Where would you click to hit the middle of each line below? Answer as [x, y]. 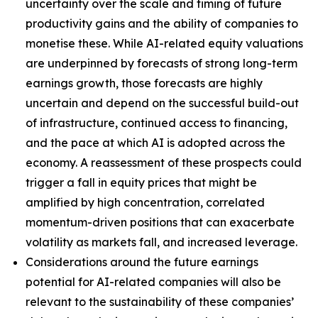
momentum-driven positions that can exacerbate [160, 222]
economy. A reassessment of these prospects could [164, 163]
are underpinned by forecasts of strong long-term [161, 63]
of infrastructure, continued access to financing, [157, 123]
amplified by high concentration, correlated [145, 202]
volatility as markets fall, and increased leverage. [161, 242]
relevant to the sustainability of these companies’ [160, 302]
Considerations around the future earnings [142, 262]
